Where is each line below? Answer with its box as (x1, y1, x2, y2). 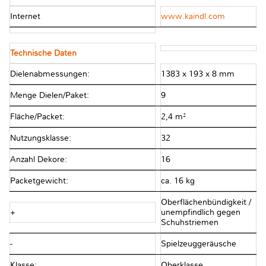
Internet (10, 11, 40, 21)
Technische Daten (10, 47, 77, 58)
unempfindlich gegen (160, 207, 240, 217)
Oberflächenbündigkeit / (160, 197, 251, 207)
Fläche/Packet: (10, 111, 65, 122)
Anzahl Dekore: (10, 154, 67, 164)
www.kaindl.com (160, 11, 225, 21)
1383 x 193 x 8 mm (160, 68, 237, 79)
